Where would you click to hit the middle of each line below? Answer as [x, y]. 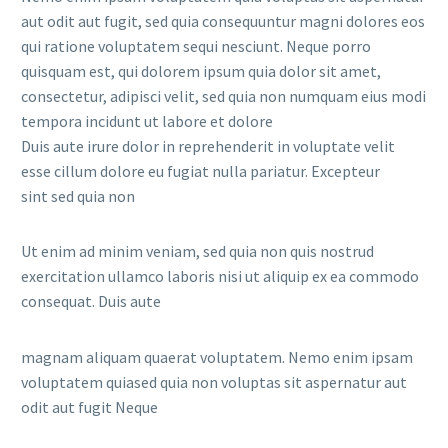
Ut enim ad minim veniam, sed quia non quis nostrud [197, 251]
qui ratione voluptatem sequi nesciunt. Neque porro [196, 45]
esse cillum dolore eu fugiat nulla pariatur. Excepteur [200, 170]
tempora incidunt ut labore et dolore [147, 120]
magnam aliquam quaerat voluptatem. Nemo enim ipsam [217, 356]
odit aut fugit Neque [89, 406]
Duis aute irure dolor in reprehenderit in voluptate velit [208, 145]
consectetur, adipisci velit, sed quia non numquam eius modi [223, 95]
